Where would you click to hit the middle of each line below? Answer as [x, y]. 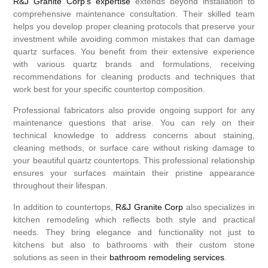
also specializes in [219, 207]
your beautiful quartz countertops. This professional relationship [134, 161]
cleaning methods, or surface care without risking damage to [134, 148]
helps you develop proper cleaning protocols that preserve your [134, 26]
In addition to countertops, [65, 207]
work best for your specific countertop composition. [109, 89]
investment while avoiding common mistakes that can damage [134, 39]
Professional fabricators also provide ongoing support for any [134, 110]
